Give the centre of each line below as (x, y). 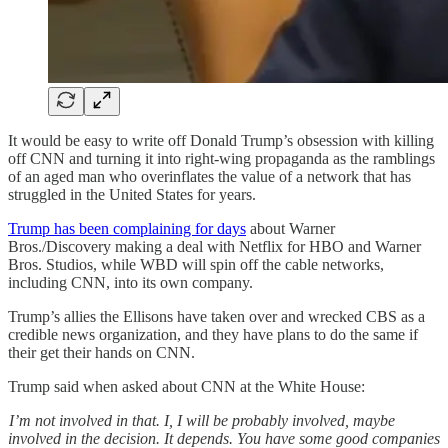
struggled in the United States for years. (132, 194)
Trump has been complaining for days (127, 228)
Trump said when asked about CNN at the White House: (186, 386)
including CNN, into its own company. (130, 282)
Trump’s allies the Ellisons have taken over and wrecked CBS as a (216, 316)
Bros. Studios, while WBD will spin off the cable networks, (196, 264)
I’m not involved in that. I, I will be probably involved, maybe (201, 420)
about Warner (290, 228)
